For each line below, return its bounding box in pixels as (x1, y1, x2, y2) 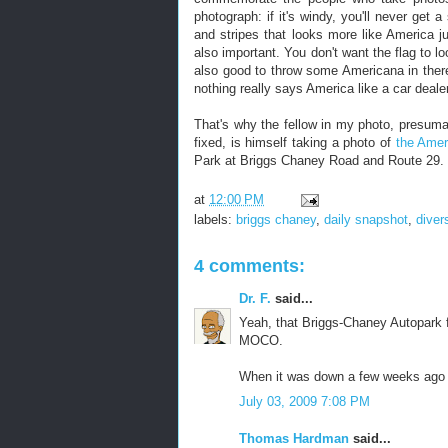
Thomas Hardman (239, 431, 349, 446)
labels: (194, 211, 236, 227)
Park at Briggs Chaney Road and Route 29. (194, 153, 444, 168)
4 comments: (194, 255, 305, 276)
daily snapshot (324, 211, 408, 227)
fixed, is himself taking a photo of (194, 135, 396, 150)
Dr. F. (239, 290, 271, 306)
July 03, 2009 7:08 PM (239, 393, 370, 409)
